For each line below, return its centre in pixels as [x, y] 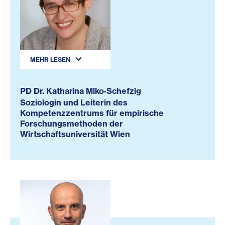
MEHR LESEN [101, 59]
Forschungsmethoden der [72, 123]
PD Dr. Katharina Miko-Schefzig [81, 91]
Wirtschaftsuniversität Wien [75, 134]
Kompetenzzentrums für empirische [92, 113]
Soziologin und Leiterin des [74, 102]
